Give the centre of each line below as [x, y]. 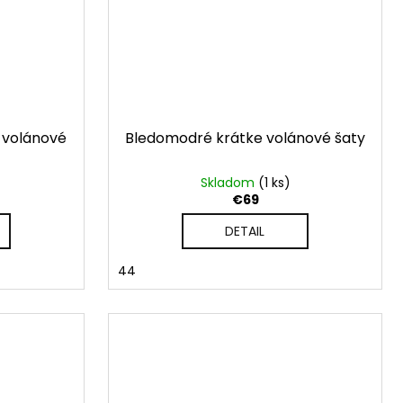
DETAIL [245, 231]
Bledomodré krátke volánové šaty [245, 138]
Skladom [229, 182]
